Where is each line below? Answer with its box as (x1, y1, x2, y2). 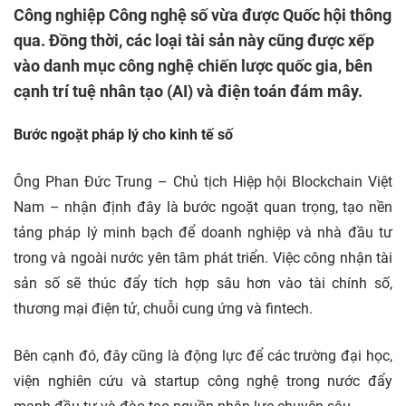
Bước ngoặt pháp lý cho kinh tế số (14, 126, 233, 143)
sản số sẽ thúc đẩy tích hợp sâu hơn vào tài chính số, (14, 275, 392, 292)
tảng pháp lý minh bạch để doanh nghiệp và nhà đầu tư (14, 224, 392, 241)
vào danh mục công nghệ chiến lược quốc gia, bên (14, 56, 372, 75)
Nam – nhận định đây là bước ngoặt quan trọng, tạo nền (14, 198, 392, 216)
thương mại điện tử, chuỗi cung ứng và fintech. (14, 300, 313, 317)
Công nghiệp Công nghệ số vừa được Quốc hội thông (14, 5, 391, 24)
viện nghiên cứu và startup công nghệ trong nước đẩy (14, 372, 392, 390)
